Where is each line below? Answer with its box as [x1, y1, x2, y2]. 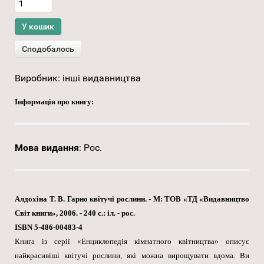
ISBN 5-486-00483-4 [15, 223, 82, 232]
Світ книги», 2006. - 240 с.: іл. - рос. [15, 209, 135, 218]
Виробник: [15, 72, 62, 84]
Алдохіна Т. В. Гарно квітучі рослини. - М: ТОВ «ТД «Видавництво [15, 194, 249, 204]
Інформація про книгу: [15, 97, 94, 107]
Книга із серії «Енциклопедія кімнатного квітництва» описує [15, 237, 249, 246]
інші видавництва [62, 72, 141, 84]
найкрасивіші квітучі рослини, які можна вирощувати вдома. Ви [15, 251, 249, 260]
